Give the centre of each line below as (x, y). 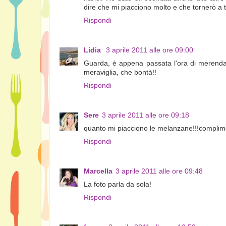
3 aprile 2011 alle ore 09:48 (159, 171)
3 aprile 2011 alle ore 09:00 (150, 50)
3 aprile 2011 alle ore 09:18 (146, 116)
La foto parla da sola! (118, 184)
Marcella (98, 171)
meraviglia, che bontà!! (120, 73)
